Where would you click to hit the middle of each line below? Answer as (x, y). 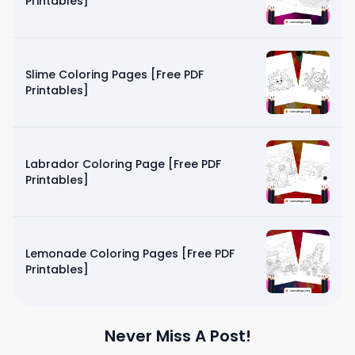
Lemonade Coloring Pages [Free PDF (130, 253)
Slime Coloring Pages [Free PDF (115, 74)
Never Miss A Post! (177, 336)
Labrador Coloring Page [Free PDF (123, 164)
